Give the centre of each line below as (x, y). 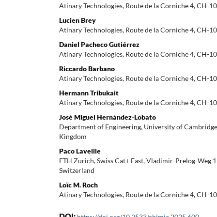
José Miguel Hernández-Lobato (108, 117)
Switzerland (77, 170)
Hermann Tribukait (89, 93)
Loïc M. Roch (78, 185)
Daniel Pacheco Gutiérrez (99, 44)
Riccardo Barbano (87, 68)
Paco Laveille (80, 151)
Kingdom (73, 136)
